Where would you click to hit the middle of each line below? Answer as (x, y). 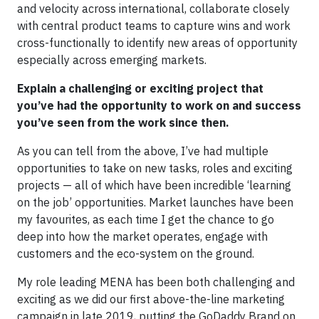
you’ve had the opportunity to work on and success (159, 105)
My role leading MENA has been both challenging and (156, 282)
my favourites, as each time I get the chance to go (146, 219)
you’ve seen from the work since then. (123, 122)
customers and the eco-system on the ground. (136, 253)
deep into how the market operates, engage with (142, 236)
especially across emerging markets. (112, 59)
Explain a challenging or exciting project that (140, 88)
